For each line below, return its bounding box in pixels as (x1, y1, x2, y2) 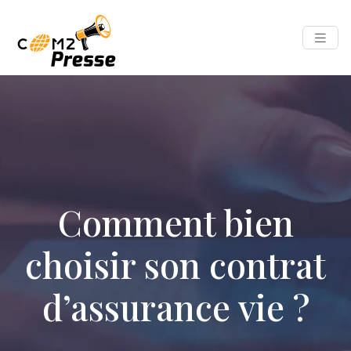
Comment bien (57, 198, 294, 245)
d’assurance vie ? (42, 283, 309, 330)
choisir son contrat (25, 241, 326, 288)
